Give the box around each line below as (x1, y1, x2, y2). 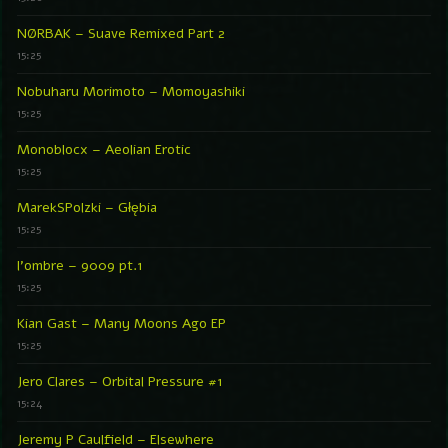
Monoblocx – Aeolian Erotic (17, 139, 191, 159)
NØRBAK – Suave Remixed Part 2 (17, 23, 225, 43)
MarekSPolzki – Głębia (17, 197, 157, 217)
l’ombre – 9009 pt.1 (17, 255, 143, 275)
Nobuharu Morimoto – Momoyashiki (17, 81, 245, 101)
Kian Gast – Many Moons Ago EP (17, 313, 226, 333)
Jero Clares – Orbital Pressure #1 (17, 371, 223, 391)
